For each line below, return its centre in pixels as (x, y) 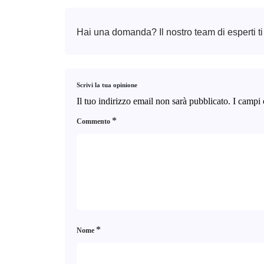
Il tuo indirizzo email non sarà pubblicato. (153, 101)
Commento (94, 121)
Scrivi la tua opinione (107, 85)
